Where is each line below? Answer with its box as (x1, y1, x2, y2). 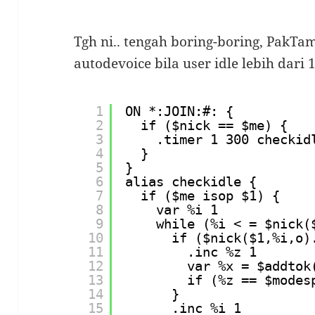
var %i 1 (156, 201, 219, 217)
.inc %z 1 (187, 243, 257, 259)
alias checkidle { (125, 173, 257, 189)
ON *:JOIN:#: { (125, 103, 234, 119)
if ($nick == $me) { (141, 117, 288, 133)
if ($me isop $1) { (141, 187, 281, 203)
